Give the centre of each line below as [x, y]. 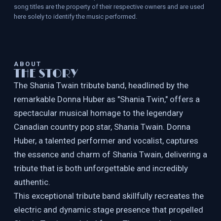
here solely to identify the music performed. [75, 17]
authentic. [32, 182]
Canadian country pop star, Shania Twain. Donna [102, 127]
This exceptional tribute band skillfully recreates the [109, 196]
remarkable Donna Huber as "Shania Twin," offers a [107, 99]
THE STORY [46, 74]
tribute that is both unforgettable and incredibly [101, 168]
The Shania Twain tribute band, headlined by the [101, 85]
